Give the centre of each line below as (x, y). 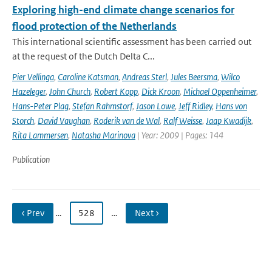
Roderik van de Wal (127, 121)
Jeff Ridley (195, 106)
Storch (23, 121)
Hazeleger (29, 91)
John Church (70, 91)
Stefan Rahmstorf (102, 106)
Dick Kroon (161, 91)
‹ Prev (33, 213)
